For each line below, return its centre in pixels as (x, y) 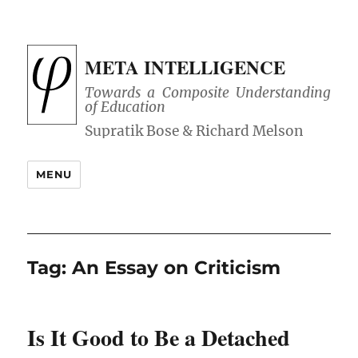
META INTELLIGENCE (185, 67)
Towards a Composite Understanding (208, 93)
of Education (125, 107)
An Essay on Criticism (177, 268)
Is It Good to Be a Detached (159, 338)
